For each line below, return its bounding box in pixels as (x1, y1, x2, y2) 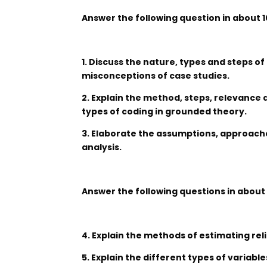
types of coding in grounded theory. (82, 105, 247, 117)
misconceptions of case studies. (82, 70, 229, 82)
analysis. (82, 141, 122, 153)
